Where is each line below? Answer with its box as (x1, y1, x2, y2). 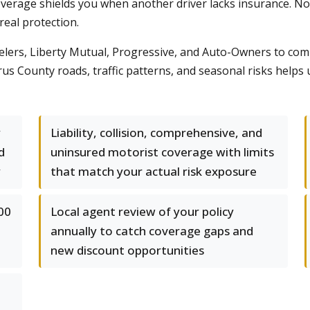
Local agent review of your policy (51, 203, 234, 219)
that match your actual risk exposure (51, 163, 257, 179)
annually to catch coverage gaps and (51, 223, 253, 239)
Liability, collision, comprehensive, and (51, 125, 262, 140)
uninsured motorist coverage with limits (51, 144, 274, 160)
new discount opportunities (51, 242, 204, 258)
